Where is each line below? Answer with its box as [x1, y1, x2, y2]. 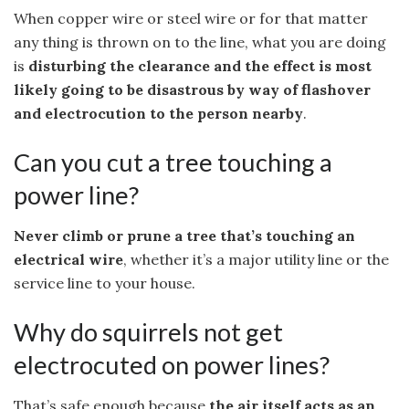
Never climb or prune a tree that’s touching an [14, 226, 355, 246]
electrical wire [14, 250, 123, 269]
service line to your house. [14, 274, 195, 293]
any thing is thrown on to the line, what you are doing [14, 33, 386, 52]
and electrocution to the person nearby [14, 104, 303, 123]
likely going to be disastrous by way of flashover [14, 80, 371, 100]
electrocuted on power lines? [14, 349, 330, 380]
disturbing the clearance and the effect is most [28, 57, 372, 76]
